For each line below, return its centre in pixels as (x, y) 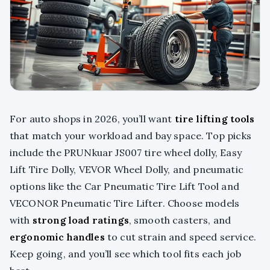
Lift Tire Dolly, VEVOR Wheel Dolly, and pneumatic (127, 169)
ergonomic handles (57, 237)
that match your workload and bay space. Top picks (130, 135)
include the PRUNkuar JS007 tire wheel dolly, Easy (126, 152)
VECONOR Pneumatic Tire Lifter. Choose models (125, 203)
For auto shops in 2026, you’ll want (92, 118)
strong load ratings (80, 220)
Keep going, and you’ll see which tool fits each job (126, 253)
